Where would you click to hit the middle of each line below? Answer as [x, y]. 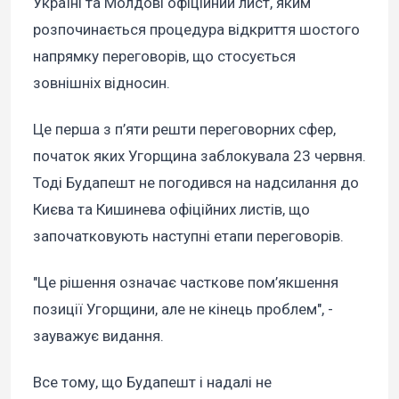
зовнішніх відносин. [102, 83]
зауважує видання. [98, 336]
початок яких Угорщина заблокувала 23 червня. [199, 156]
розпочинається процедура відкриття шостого [196, 30]
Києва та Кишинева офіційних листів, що [171, 210]
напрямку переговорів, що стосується [164, 57]
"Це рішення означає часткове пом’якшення [186, 283]
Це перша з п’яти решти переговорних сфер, [184, 130]
